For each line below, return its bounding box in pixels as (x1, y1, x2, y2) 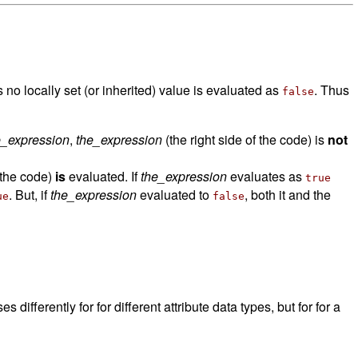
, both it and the (245, 185, 331, 204)
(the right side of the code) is (162, 129, 328, 149)
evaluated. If (66, 166, 141, 185)
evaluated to (137, 185, 213, 204)
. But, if (9, 185, 50, 204)
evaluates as (227, 166, 305, 185)
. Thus (314, 80, 349, 99)
